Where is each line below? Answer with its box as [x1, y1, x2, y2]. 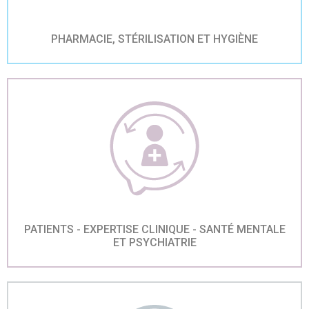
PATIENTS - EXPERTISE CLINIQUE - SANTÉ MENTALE [23, 223, 286, 236]
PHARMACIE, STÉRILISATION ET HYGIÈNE [51, 32, 258, 46]
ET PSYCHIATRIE [112, 236, 197, 249]
